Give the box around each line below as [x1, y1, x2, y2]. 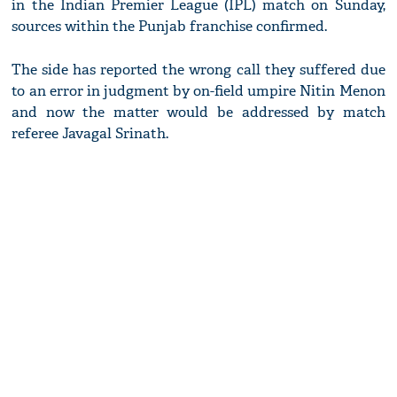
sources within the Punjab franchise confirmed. [12, 17, 328, 36]
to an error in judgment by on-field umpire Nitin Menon [12, 82, 385, 101]
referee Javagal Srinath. [12, 124, 169, 144]
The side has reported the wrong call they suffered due [12, 60, 385, 80]
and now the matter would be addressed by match [12, 103, 385, 122]
